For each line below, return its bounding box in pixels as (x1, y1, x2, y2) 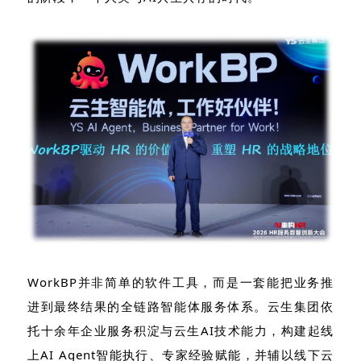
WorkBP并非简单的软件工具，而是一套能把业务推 (27, 274, 334, 291)
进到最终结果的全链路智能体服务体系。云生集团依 (27, 298, 334, 315)
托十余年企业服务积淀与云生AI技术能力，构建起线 (27, 322, 334, 339)
